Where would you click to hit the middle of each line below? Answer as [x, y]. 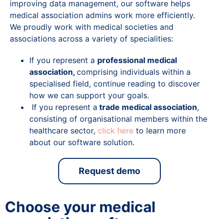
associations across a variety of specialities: [91, 38]
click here [116, 130]
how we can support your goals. [89, 95]
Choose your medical [80, 207]
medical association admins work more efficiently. [102, 15]
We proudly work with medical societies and [92, 27]
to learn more [160, 130]
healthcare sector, [64, 130]
